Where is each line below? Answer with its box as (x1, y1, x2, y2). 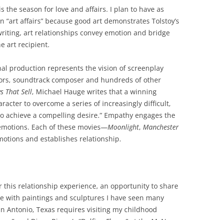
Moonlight (108, 122, 139, 132)
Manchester (143, 122, 179, 132)
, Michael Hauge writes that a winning (32, 87, 157, 96)
